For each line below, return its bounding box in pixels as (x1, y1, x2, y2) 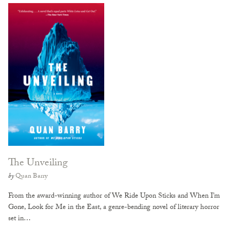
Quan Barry (15, 171, 48, 182)
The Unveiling (8, 155, 68, 172)
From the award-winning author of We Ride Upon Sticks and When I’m (8, 190, 220, 203)
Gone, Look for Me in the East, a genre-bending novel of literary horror (8, 202, 219, 214)
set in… (8, 213, 31, 225)
